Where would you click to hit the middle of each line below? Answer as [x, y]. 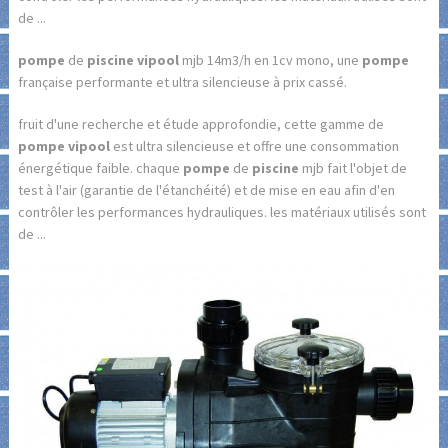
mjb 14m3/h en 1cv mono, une [270, 60]
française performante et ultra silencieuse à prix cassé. [182, 82]
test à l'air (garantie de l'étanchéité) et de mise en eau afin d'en [206, 190]
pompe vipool [63, 146]
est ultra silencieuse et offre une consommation [254, 146]
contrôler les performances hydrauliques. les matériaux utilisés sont [221, 212]
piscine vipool [132, 60]
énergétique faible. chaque [100, 168]
